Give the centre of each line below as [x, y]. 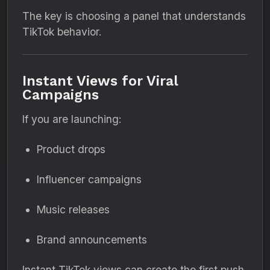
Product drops [71, 149]
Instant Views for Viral [100, 81]
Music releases [73, 209]
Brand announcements [92, 240]
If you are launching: [72, 119]
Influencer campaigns [89, 179]
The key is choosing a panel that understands [134, 16]
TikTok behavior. [62, 32]
